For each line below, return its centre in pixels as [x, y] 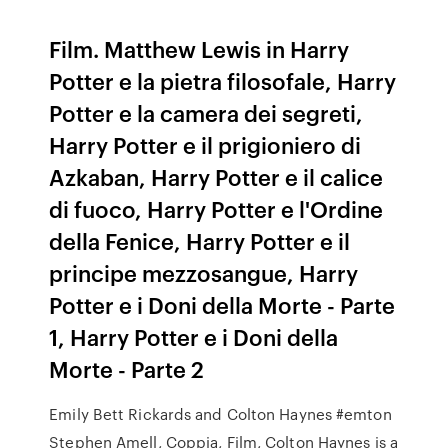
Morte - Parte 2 [127, 368]
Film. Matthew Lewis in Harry [199, 48]
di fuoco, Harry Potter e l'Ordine [216, 208]
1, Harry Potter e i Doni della [194, 336]
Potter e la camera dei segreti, [206, 112]
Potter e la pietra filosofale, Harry [223, 80]
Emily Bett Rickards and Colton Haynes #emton [220, 414]
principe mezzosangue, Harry [204, 272]
